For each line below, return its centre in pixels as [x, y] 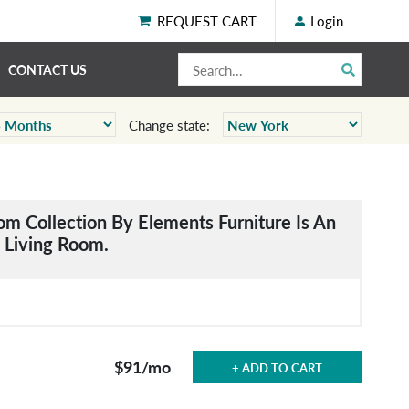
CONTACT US [47, 69]
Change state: [169, 125]
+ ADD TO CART [278, 367]
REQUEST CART [207, 21]
